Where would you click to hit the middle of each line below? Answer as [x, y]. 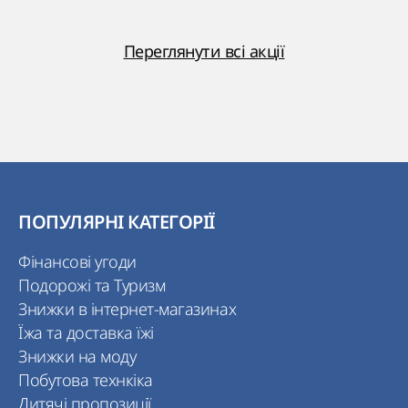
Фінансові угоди [77, 261]
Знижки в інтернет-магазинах [127, 309]
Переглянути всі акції [204, 51]
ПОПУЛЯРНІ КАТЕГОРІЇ [117, 222]
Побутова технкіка [86, 380]
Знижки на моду [77, 356]
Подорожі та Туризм [92, 285]
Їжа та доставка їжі [86, 332]
